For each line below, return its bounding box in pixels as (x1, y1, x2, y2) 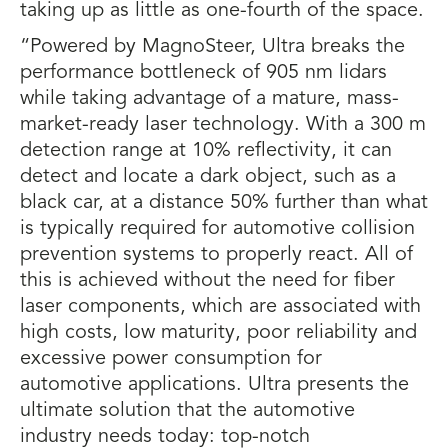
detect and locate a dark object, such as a (20, 167, 396, 187)
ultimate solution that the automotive (20, 401, 355, 421)
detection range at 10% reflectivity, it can (20, 141, 392, 161)
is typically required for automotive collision (20, 219, 415, 239)
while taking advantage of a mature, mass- (20, 89, 399, 109)
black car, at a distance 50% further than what (20, 193, 428, 213)
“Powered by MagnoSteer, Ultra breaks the (20, 37, 405, 57)
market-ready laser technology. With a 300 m (20, 115, 426, 135)
